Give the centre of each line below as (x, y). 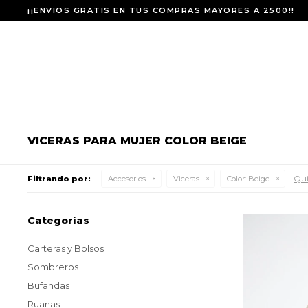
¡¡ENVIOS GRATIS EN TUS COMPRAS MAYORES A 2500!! (161, 10)
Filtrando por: (59, 179)
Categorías (58, 221)
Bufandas (48, 285)
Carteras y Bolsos (66, 248)
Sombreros (53, 267)
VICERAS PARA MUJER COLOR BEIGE (137, 141)
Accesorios (127, 179)
